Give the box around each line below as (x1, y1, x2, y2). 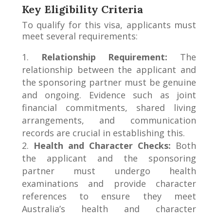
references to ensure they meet (21, 190, 197, 202)
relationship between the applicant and (21, 63, 197, 75)
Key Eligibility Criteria (21, 2, 143, 16)
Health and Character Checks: (33, 139, 171, 151)
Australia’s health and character (21, 202, 197, 215)
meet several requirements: (21, 30, 138, 42)
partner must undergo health (21, 164, 197, 177)
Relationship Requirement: (41, 51, 168, 63)
